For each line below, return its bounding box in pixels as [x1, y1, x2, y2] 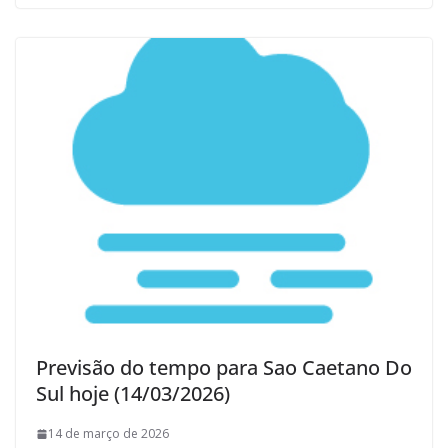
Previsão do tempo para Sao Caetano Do [36, 354, 412, 382]
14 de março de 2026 [48, 425, 169, 443]
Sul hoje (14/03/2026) [36, 380, 230, 408]
